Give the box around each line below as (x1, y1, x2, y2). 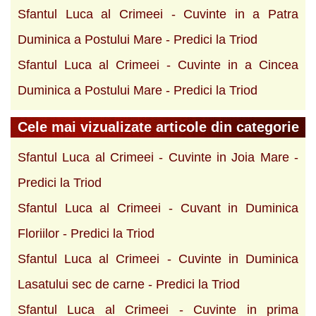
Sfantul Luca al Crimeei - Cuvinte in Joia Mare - (18, 150, 298, 164)
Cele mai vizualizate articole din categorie (18, 119, 299, 135)
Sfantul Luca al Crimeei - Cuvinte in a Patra (18, 6, 298, 21)
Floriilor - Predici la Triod (18, 226, 154, 241)
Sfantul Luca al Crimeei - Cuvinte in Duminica (18, 251, 298, 266)
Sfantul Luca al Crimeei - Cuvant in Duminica (18, 200, 298, 215)
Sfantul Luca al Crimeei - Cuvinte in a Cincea (18, 57, 298, 72)
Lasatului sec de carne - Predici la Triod (18, 276, 240, 291)
